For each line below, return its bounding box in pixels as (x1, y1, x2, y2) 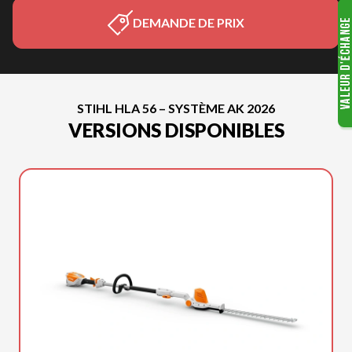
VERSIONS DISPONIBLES (68, 119, 284, 141)
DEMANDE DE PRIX (133, 15, 244, 30)
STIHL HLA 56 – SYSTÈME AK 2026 (77, 101, 275, 115)
